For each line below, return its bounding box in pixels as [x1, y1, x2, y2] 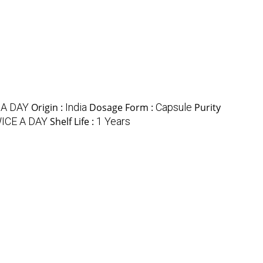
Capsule [156, 101, 192, 114]
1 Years [96, 115, 130, 128]
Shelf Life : [50, 115, 96, 129]
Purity [194, 101, 221, 114]
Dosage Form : [89, 101, 156, 114]
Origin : [31, 101, 65, 114]
